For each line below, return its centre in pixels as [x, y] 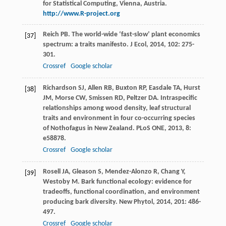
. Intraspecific [177, 98]
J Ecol [138, 44]
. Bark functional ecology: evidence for [134, 182]
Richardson [60, 88]
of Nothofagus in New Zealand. [89, 128]
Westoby [56, 182]
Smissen [101, 98]
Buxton [126, 88]
